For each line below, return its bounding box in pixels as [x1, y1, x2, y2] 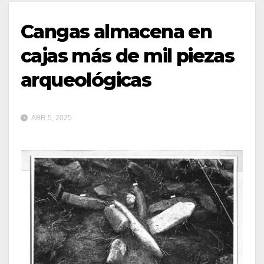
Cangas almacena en [21, 19, 212, 43]
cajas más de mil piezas [21, 44, 235, 67]
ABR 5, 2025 [30, 113, 72, 122]
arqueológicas [21, 68, 151, 91]
